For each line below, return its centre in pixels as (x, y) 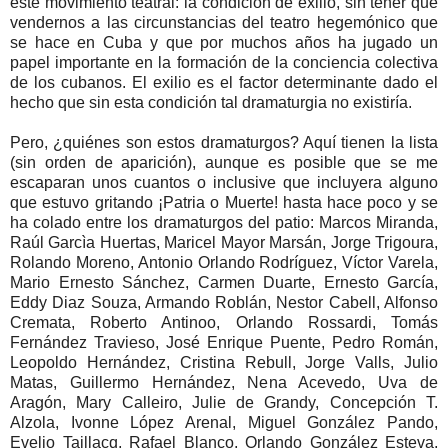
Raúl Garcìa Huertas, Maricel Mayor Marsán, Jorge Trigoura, (224, 242)
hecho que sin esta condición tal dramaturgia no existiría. (211, 102)
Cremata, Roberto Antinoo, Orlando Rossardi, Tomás (224, 322)
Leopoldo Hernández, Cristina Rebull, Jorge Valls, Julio (224, 362)
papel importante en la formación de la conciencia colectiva (224, 62)
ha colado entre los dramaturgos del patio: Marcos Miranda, (224, 222)
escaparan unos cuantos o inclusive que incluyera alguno (224, 182)
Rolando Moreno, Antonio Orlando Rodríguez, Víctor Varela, (224, 262)
